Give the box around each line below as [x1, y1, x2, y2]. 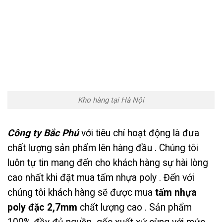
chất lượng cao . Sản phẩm [77, 201, 192, 213]
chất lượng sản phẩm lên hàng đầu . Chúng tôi [7, 142, 198, 154]
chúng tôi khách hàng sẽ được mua [7, 186, 155, 198]
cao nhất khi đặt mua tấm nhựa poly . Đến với [7, 171, 194, 183]
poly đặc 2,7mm [7, 201, 77, 213]
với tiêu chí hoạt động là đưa [81, 127, 199, 139]
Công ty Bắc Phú [7, 127, 79, 139]
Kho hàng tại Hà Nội [78, 96, 144, 105]
